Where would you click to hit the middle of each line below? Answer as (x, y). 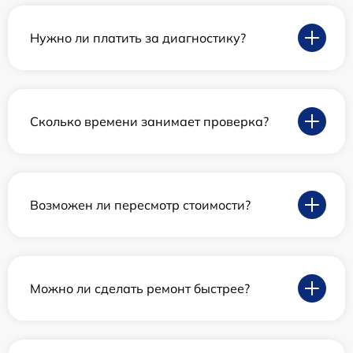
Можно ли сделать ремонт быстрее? (140, 288)
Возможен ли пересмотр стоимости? (140, 204)
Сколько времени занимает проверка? (149, 121)
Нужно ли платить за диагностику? (138, 37)
